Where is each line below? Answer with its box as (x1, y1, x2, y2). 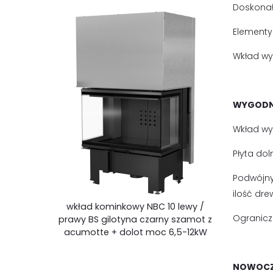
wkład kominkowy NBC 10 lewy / (66, 200, 204, 213)
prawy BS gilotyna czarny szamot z (58, 213, 212, 225)
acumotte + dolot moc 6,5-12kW (63, 225, 207, 238)
